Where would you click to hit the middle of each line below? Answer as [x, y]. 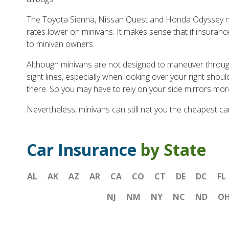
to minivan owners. [61, 44]
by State [174, 150]
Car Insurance [84, 150]
